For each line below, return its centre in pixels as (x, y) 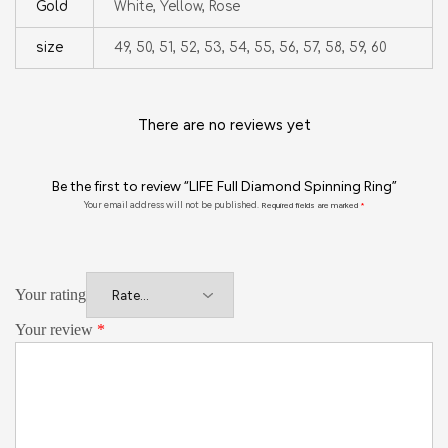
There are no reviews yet (224, 125)
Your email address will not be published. (171, 204)
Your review (56, 329)
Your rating (50, 294)
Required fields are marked (310, 205)
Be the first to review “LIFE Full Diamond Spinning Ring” (224, 186)
